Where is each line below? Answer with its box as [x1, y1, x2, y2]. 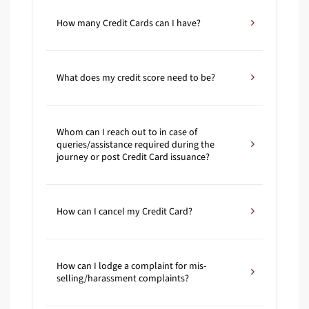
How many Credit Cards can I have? [57, 17, 201, 31]
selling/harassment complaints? [57, 272, 189, 286]
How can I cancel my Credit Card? [57, 205, 192, 219]
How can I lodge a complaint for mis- [57, 259, 206, 274]
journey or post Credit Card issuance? [57, 150, 210, 165]
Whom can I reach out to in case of [57, 126, 197, 140]
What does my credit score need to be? [57, 71, 215, 86]
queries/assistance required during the [57, 138, 215, 152]
